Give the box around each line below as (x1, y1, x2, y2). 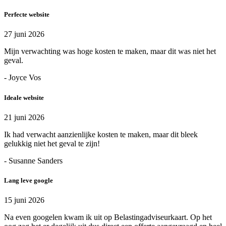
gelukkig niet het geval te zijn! (4, 139, 100, 148)
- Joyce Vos (4, 73, 41, 82)
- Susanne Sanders (4, 156, 63, 165)
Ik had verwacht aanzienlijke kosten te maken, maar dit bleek (4, 130, 198, 139)
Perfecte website (4, 11, 49, 19)
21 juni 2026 (4, 112, 44, 122)
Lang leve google (4, 176, 53, 184)
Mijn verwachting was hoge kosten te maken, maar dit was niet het (4, 47, 216, 56)
